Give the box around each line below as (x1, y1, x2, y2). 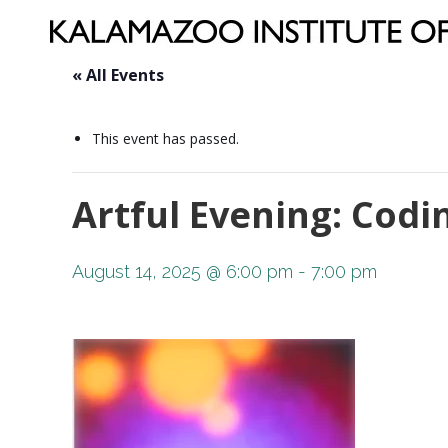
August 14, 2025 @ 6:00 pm (72, 261, 293, 282)
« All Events (72, 64, 164, 86)
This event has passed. (92, 129, 239, 148)
